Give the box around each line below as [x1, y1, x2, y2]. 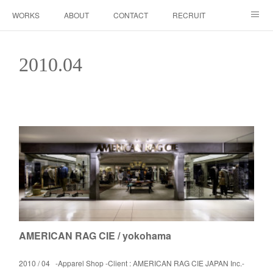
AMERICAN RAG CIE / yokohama [18, 228, 171, 243]
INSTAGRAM [12, 40, 55, 50]
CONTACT [113, 10, 148, 20]
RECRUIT [172, 10, 205, 20]
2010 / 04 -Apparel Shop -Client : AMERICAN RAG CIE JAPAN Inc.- [18, 257, 244, 268]
